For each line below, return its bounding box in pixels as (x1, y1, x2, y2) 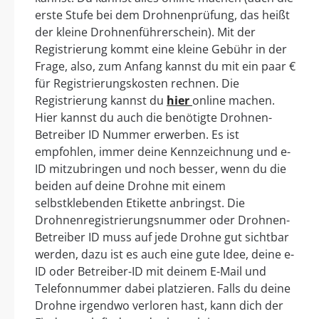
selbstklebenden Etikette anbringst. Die (35, 194, 245, 211)
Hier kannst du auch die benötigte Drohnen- (35, 109, 272, 125)
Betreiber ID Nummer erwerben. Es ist (35, 126, 239, 142)
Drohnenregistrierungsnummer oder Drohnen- (35, 211, 290, 228)
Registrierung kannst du (35, 92, 167, 108)
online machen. (192, 92, 275, 108)
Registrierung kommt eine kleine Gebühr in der (35, 41, 287, 57)
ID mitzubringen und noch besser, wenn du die (35, 160, 286, 177)
